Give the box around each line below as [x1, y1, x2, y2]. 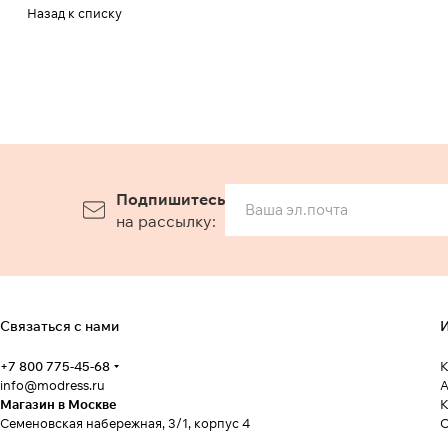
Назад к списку [27, 5, 122, 22]
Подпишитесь [116, 189, 225, 210]
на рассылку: [116, 211, 216, 232]
